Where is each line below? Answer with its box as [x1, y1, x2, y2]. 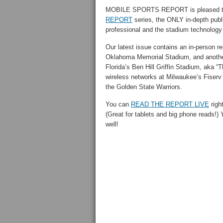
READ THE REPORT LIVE [131, 101, 209, 108]
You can [106, 101, 131, 108]
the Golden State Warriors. [106, 83, 182, 91]
